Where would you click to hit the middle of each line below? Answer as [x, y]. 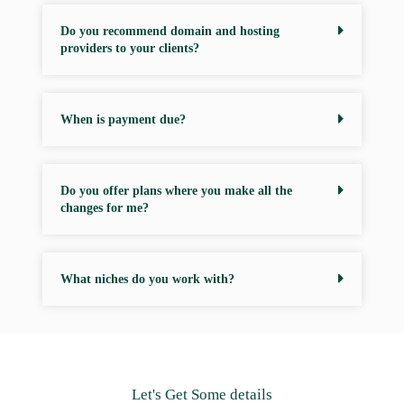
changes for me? [104, 207]
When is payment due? [123, 119]
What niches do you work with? [147, 279]
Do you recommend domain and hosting [170, 31]
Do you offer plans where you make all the [176, 190]
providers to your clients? [129, 48]
